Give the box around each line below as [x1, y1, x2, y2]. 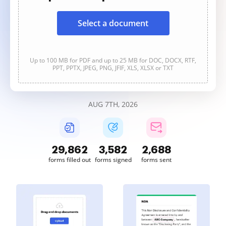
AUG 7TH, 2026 [88, 99, 138, 109]
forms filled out [48, 155, 91, 164]
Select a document [78, 18, 148, 29]
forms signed [94, 155, 132, 164]
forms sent [141, 155, 172, 164]
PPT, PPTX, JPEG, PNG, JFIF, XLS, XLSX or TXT [52, 64, 174, 72]
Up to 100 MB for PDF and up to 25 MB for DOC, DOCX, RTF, [30, 56, 196, 65]
